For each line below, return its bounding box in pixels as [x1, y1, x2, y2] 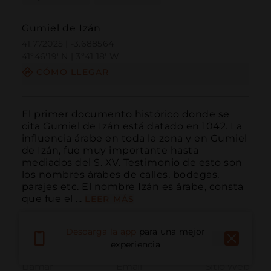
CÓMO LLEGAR [36, 67, 109, 78]
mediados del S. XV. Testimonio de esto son [21, 156, 243, 168]
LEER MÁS [85, 193, 135, 204]
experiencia [111, 239, 160, 250]
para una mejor [139, 226, 206, 238]
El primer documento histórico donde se [21, 108, 230, 120]
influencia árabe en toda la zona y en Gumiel [21, 132, 247, 144]
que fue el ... [21, 192, 82, 204]
